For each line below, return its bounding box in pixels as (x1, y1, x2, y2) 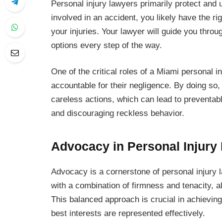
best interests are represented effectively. (51, 208, 205, 218)
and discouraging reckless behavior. (51, 109, 184, 118)
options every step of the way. (51, 40, 162, 50)
